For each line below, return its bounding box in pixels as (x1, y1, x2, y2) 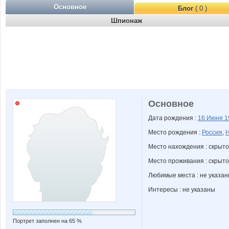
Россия (202, 129, 222, 136)
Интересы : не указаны (148, 186, 215, 193)
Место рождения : (148, 129, 202, 136)
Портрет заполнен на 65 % (13, 218, 82, 224)
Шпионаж (110, 17, 142, 25)
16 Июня (198, 114, 224, 122)
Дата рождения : (148, 114, 198, 122)
